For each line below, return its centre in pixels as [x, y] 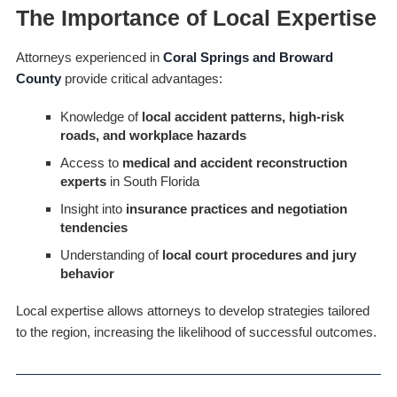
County [38, 79]
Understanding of [111, 255]
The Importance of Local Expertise [196, 18]
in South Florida [152, 182]
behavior [87, 274]
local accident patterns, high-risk [242, 117]
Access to [91, 163]
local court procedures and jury [259, 255]
